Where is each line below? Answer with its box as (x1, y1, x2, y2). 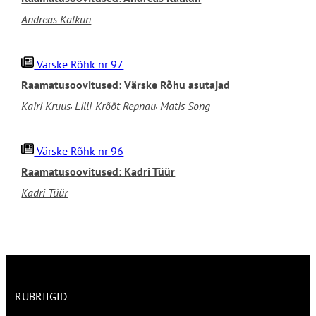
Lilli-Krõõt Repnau (75, 99, 157, 114)
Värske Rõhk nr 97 (34, 57, 124, 72)
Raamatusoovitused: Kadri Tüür (21, 164, 176, 179)
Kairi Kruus (21, 99, 71, 114)
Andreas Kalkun (21, 12, 92, 27)
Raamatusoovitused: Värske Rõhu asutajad (21, 78, 231, 92)
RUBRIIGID (15, 289, 68, 304)
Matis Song (160, 99, 211, 114)
